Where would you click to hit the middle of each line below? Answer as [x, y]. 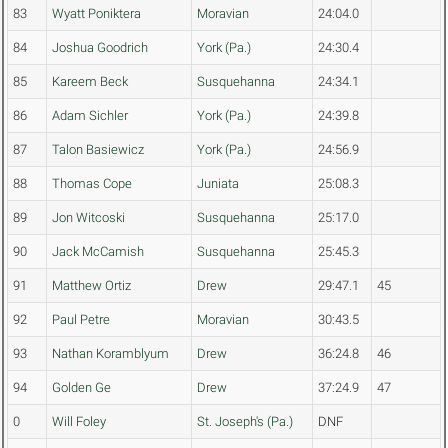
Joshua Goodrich [100, 48]
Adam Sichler [90, 116]
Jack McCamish [98, 252]
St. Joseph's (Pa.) [245, 422]
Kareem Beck [90, 82]
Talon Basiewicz [98, 150]
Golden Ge [81, 388]
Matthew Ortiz [91, 286]
